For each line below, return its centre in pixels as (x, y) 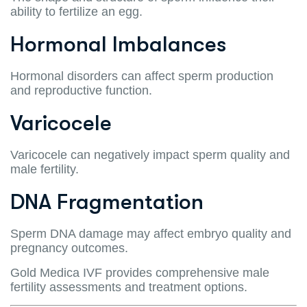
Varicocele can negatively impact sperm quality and (150, 155)
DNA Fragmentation (107, 201)
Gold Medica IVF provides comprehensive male (140, 272)
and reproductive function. (81, 90)
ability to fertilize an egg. (76, 11)
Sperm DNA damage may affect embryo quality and (151, 233)
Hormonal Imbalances (118, 44)
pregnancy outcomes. (69, 248)
